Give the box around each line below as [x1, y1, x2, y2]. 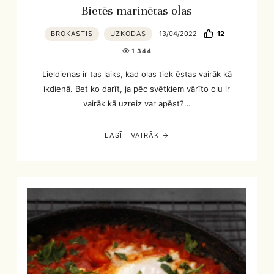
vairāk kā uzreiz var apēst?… [83, 98, 191, 109]
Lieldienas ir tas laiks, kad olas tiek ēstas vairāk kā [42, 69, 232, 80]
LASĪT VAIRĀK [104, 130, 160, 139]
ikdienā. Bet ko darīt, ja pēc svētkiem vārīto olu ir [43, 84, 231, 94]
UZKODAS [109, 29, 146, 38]
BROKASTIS [50, 29, 93, 38]
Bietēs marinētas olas [81, 3, 193, 18]
